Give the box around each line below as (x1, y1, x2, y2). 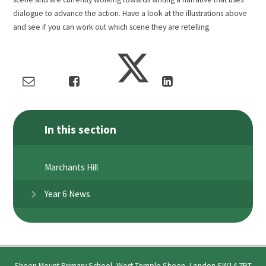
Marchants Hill (45, 161, 99, 173)
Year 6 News (45, 188, 91, 200)
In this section (45, 122, 117, 137)
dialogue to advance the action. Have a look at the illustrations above (13, 8, 248, 18)
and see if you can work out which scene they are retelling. (13, 21, 213, 32)
